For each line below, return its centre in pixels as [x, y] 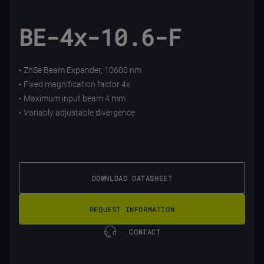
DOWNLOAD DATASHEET [132, 178]
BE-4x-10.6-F [100, 37]
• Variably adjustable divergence [77, 113]
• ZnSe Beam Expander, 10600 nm [80, 70]
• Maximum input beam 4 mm [72, 98]
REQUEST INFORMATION [132, 209]
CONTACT [145, 232]
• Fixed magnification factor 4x [75, 84]
